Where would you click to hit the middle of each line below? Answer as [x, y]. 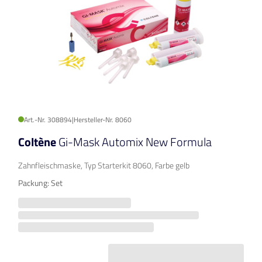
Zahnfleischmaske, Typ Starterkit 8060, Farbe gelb [104, 166]
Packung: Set [40, 183]
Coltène [38, 142]
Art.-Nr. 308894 [48, 120]
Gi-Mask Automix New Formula [135, 142]
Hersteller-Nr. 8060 [103, 120]
